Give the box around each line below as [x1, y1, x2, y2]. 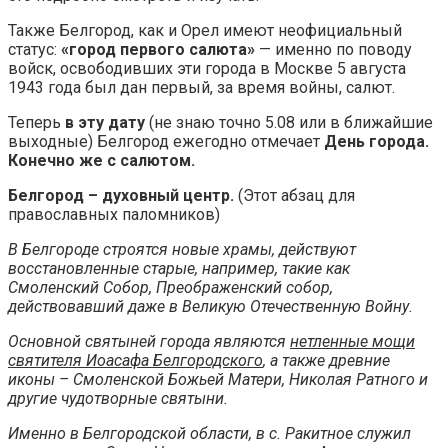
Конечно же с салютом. [8, 150, 195, 170]
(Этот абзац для [234, 185, 355, 205]
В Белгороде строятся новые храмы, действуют [8, 239, 356, 259]
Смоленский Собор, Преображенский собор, [8, 277, 333, 297]
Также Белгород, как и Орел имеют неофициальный [8, 20, 402, 40]
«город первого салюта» [61, 39, 255, 59]
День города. [324, 131, 429, 151]
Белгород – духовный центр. [8, 185, 234, 205]
